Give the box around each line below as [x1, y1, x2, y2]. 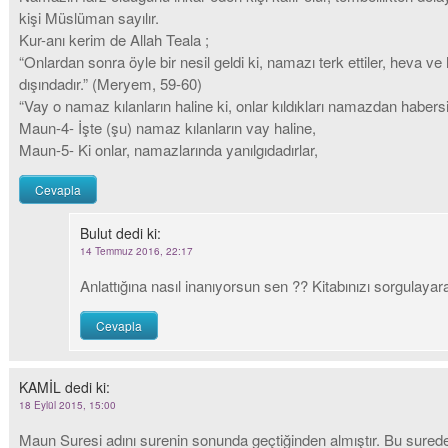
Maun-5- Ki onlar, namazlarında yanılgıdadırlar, [19, 139, 318, 160]
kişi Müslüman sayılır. [19, 7, 159, 28]
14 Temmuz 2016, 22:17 [80, 244, 193, 258]
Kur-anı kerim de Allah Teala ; [19, 29, 209, 50]
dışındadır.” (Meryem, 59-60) [19, 73, 202, 94]
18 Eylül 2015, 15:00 [19, 398, 116, 412]
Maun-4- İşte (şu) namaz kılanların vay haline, [19, 117, 316, 138]
